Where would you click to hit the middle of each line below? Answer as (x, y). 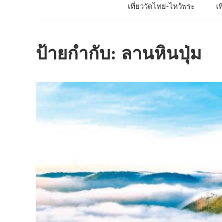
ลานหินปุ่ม (161, 54)
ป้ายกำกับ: (78, 54)
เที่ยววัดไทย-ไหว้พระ (161, 7)
